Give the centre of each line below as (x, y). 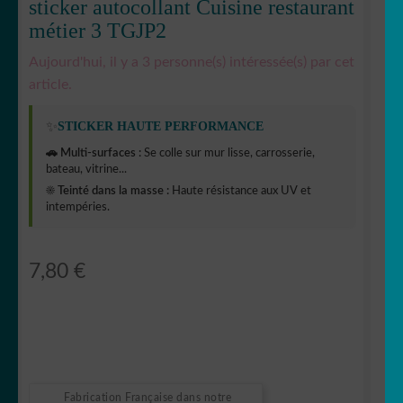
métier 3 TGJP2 (98, 30)
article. (50, 84)
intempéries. (78, 207)
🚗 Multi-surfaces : (94, 153)
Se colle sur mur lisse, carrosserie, (228, 153)
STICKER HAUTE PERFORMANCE (161, 127)
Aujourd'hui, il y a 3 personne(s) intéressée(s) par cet (192, 62)
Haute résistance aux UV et (240, 191)
